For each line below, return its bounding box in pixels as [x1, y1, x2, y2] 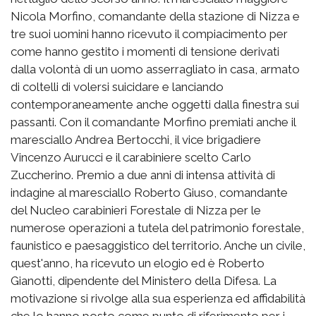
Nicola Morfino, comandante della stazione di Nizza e [11, 8, 300, 23]
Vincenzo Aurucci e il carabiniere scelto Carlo [11, 150, 251, 164]
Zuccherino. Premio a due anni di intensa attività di [11, 167, 275, 182]
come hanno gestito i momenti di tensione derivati [11, 44, 279, 59]
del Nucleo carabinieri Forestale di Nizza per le [11, 202, 261, 217]
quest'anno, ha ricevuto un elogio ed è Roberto [11, 255, 265, 270]
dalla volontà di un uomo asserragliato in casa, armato [11, 61, 300, 76]
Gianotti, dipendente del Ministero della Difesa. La [11, 273, 276, 288]
